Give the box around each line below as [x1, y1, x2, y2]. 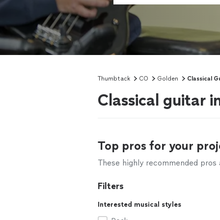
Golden [157, 75, 178, 82]
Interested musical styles [98, 200, 181, 209]
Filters [98, 181, 124, 192]
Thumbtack [98, 75, 130, 82]
